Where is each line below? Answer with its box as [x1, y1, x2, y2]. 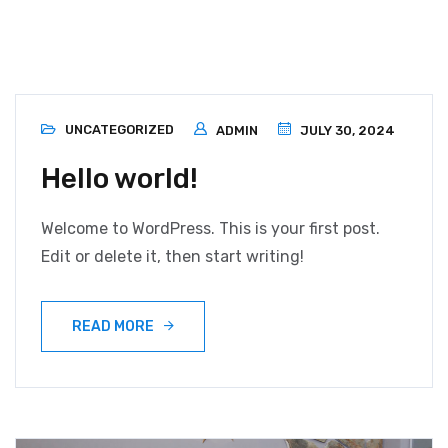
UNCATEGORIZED [65, 122, 174, 138]
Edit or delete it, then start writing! [41, 247, 304, 267]
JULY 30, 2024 [297, 123, 395, 139]
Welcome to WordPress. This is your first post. [41, 219, 380, 239]
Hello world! [41, 162, 198, 196]
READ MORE [72, 318, 154, 336]
